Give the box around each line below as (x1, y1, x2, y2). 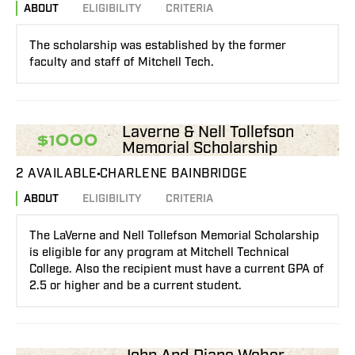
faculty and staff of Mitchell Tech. (29, 55, 214, 71)
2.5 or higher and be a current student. (29, 278, 242, 294)
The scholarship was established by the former (29, 38, 286, 54)
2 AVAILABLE (16, 166, 97, 182)
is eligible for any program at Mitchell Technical (29, 245, 289, 261)
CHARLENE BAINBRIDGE (99, 166, 247, 182)
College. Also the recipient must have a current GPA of (29, 261, 324, 277)
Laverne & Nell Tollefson (122, 122, 295, 143)
